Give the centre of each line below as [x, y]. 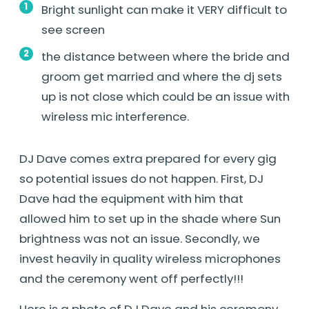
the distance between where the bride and [165, 56]
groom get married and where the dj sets [161, 76]
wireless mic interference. [116, 116]
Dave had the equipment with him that [131, 198]
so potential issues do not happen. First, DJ [141, 178]
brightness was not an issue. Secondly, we [140, 238]
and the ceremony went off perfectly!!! [131, 278]
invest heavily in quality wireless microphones [150, 258]
